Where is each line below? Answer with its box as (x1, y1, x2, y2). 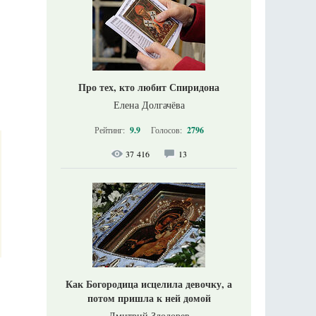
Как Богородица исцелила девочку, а (66, 276, 232, 291)
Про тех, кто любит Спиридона (78, 79, 219, 95)
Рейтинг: (94, 123, 127, 135)
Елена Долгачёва (113, 97, 185, 111)
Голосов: (150, 123, 184, 135)
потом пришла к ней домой (87, 290, 211, 305)
